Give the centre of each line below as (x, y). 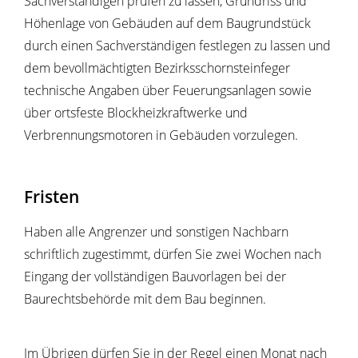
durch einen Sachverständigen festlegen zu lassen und (177, 46)
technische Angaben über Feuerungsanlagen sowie (168, 91)
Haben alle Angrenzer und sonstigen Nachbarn (156, 232)
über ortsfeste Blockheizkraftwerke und (136, 113)
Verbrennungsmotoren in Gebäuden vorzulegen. (161, 135)
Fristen (52, 197)
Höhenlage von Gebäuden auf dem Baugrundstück (167, 24)
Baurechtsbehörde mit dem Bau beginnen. (145, 299)
